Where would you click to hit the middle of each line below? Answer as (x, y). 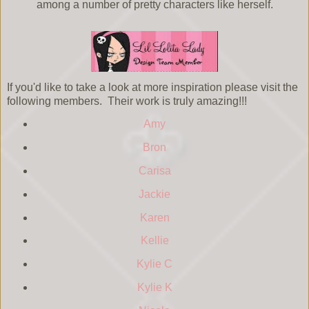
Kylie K (154, 288)
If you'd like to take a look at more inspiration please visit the (152, 88)
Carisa (154, 170)
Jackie (154, 194)
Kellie (154, 241)
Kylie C (154, 264)
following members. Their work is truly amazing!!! (127, 101)
